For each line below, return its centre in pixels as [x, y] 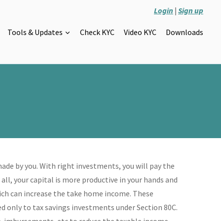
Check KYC [97, 32]
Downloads [185, 32]
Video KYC [140, 32]
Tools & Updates [35, 32]
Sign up [191, 10]
